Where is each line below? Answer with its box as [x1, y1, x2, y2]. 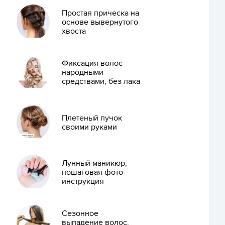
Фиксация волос [61, 58, 123, 68]
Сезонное [61, 208, 98, 218]
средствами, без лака [61, 76, 140, 86]
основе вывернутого [61, 17, 138, 28]
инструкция [61, 176, 104, 187]
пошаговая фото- [61, 167, 126, 178]
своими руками [61, 122, 117, 132]
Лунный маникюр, [61, 158, 127, 169]
